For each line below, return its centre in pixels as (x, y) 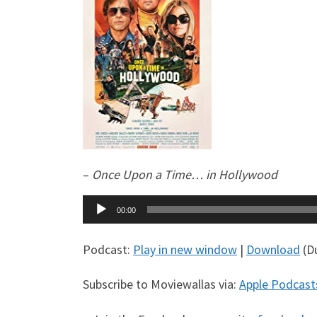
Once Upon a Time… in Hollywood (185, 175)
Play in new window (185, 249)
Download (273, 249)
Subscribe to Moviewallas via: (161, 284)
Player (99, 224)
